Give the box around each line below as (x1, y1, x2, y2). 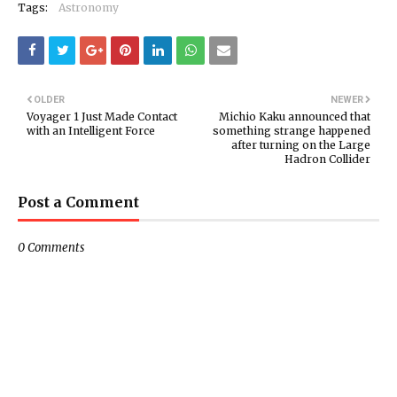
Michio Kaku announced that (219, 110, 370, 123)
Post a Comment (18, 193, 139, 211)
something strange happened (213, 124, 370, 137)
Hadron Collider (284, 152, 370, 166)
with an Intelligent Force (27, 124, 155, 137)
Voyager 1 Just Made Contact (27, 110, 177, 123)
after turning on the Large (231, 138, 370, 152)
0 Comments (18, 240, 84, 255)
